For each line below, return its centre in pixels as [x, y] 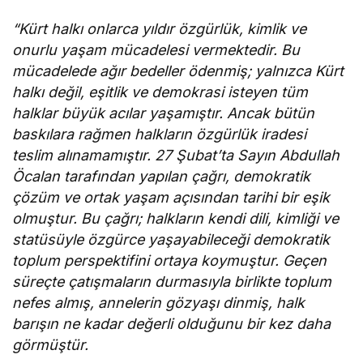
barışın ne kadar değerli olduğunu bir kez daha [172, 324]
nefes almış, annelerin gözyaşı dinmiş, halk [159, 303]
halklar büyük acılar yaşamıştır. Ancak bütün [164, 113]
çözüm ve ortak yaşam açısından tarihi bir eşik [171, 198]
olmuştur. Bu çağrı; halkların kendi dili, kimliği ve [176, 219]
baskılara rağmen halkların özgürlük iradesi [160, 135]
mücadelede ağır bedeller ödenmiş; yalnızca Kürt [178, 71]
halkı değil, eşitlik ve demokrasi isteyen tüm [160, 92]
